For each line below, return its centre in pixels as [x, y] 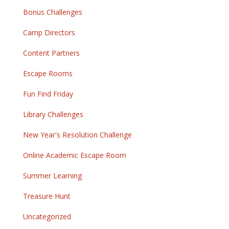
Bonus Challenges [53, 12]
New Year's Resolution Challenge [77, 135]
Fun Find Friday [48, 94]
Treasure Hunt [47, 196]
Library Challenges [53, 114]
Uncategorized [47, 217]
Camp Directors [49, 33]
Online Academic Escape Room [75, 155]
